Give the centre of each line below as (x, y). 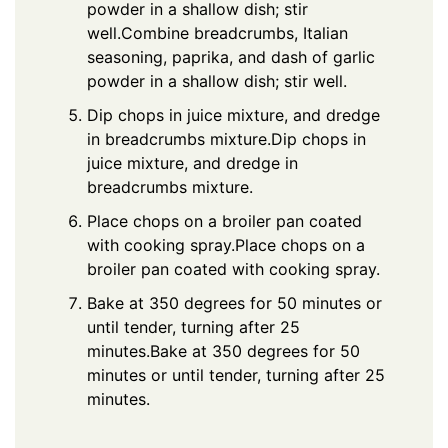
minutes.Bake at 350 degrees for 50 (223, 351)
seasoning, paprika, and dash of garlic (231, 57)
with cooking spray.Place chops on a (226, 245)
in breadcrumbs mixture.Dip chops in (226, 139)
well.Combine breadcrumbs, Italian (217, 33)
